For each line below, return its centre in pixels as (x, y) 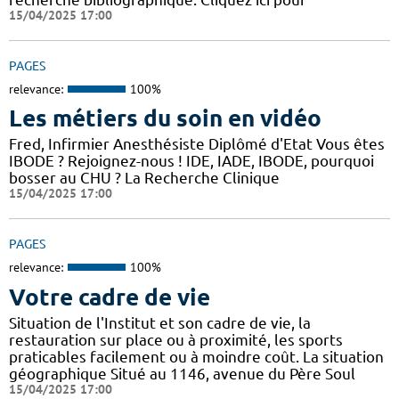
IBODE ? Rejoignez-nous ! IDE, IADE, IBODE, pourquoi (191, 161)
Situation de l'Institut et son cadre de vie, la (160, 322)
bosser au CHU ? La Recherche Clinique (144, 178)
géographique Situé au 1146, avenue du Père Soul (182, 373)
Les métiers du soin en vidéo (165, 118)
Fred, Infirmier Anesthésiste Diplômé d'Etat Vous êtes (197, 144)
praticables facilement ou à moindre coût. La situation (196, 356)
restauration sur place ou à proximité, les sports (176, 339)
